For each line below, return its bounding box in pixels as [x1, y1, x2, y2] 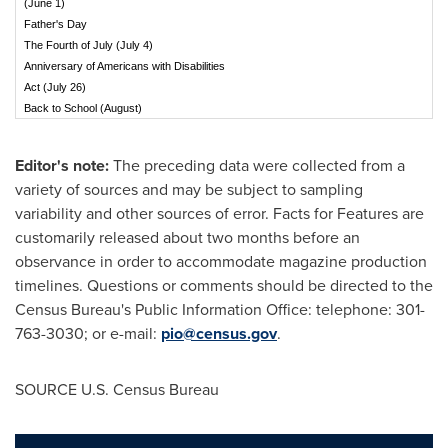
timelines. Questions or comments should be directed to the [15, 274, 433, 298]
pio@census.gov [161, 322, 277, 346]
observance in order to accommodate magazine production [15, 250, 427, 274]
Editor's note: [15, 154, 113, 178]
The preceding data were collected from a [113, 154, 405, 178]
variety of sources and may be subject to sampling [15, 178, 363, 202]
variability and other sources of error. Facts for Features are [15, 202, 424, 226]
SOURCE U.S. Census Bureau [15, 378, 219, 402]
